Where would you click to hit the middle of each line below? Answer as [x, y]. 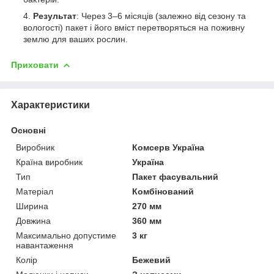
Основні [28, 130]
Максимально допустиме [66, 235]
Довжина [33, 220]
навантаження [45, 245]
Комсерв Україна [168, 147]
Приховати [35, 65]
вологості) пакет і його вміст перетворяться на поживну [134, 28]
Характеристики [50, 105]
